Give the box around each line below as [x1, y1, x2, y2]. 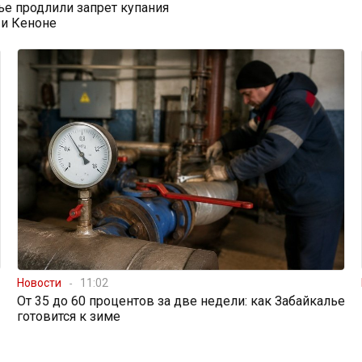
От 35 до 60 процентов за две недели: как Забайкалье [16, 293, 345, 309]
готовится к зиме [16, 309, 120, 325]
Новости [16, 276, 61, 290]
